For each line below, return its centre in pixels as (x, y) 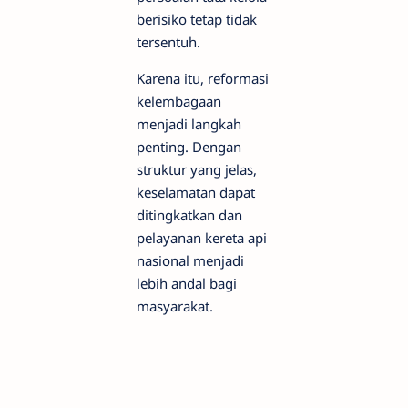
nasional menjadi (190, 261)
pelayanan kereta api (202, 238)
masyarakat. (175, 306)
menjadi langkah (189, 124)
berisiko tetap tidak (197, 20)
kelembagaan (179, 102)
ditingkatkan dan (189, 215)
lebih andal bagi (187, 284)
